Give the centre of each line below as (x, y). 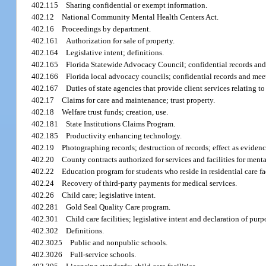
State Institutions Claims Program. (121, 124)
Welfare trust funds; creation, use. (115, 112)
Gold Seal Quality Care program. (118, 207)
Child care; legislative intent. (109, 195)
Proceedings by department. (107, 29)
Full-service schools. (103, 255)
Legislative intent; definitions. (115, 53)
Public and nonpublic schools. (119, 243)
